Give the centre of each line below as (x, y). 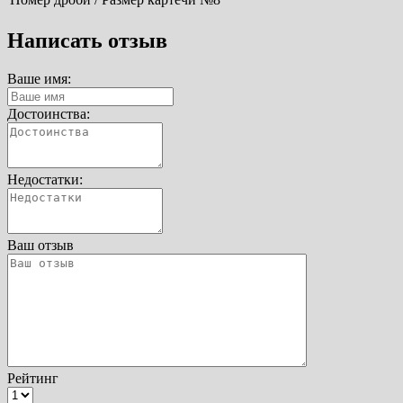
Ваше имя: (39, 78)
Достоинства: (49, 113)
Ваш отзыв (40, 245)
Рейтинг (33, 378)
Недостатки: (45, 179)
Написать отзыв (87, 41)
